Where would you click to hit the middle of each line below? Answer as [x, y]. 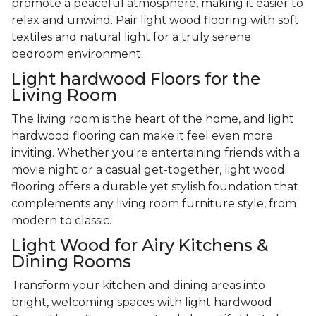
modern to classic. [61, 221]
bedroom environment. [77, 54]
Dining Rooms [71, 262]
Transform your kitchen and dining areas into [138, 286]
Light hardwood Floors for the [136, 79]
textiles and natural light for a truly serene [131, 37]
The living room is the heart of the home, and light [153, 119]
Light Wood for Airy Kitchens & [140, 245]
